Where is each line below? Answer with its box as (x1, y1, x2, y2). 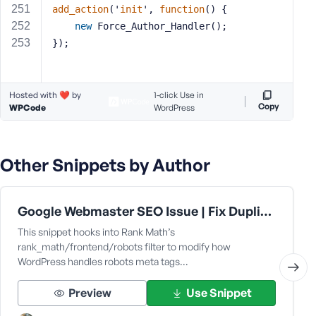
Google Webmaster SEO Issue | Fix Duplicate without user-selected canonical (260, 203, 272, 219)
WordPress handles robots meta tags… (18, 255, 188, 267)
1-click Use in (153, 90, 204, 100)
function (159, 4, 205, 15)
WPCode (9, 102, 46, 113)
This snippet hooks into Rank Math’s (18, 226, 175, 238)
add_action (52, 4, 109, 15)
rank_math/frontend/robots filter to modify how (18, 241, 231, 253)
